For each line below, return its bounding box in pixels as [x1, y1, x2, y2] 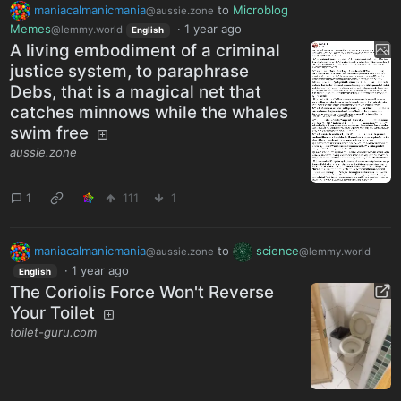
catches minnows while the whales [10, 102, 289, 124]
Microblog [232, 2, 288, 17]
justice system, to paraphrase [10, 61, 250, 82]
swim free [10, 123, 90, 144]
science [255, 243, 299, 259]
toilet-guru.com [10, 324, 98, 339]
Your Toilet [10, 302, 96, 323]
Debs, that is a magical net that [10, 81, 262, 103]
